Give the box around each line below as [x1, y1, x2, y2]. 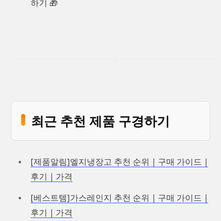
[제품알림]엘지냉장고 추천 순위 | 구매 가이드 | [31, 155, 208, 167]
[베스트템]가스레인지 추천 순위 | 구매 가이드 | [31, 192, 208, 204]
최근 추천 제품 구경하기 [31, 112, 170, 129]
